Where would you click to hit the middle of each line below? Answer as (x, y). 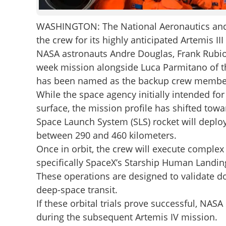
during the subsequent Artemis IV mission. (127, 217)
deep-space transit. (77, 190)
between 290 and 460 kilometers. (106, 135)
